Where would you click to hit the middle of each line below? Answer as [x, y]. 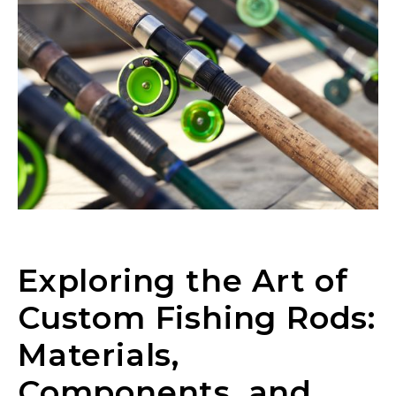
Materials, [99, 354]
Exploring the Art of [183, 280]
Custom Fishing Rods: [197, 317]
